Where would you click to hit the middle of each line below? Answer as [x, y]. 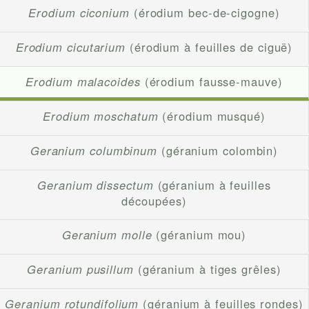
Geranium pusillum [80, 269]
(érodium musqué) [212, 116]
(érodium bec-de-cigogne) [205, 13]
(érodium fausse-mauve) [211, 82]
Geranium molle [107, 235]
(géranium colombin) [218, 151]
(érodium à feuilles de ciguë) [209, 47]
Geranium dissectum [96, 185]
